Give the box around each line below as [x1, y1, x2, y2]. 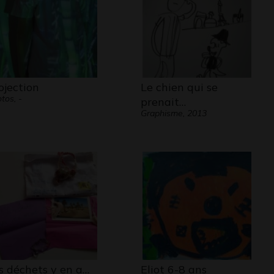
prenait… [140, 95, 186, 109]
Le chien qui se [140, 80, 218, 94]
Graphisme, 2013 [140, 108, 207, 119]
